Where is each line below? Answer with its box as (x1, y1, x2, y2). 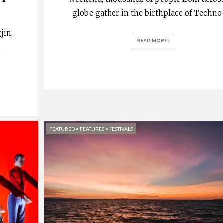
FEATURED (49, 125, 75, 132)
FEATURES (79, 125, 104, 132)
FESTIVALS (109, 125, 133, 132)
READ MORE (137, 36, 168, 44)
